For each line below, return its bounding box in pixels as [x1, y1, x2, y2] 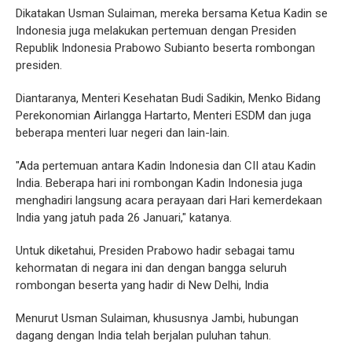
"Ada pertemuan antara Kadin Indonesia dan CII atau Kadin [16, 158, 316, 173]
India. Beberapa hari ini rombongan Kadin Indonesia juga [16, 175, 302, 190]
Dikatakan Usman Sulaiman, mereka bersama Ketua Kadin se [16, 5, 328, 20]
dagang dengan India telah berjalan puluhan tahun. [16, 328, 271, 343]
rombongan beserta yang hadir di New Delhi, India [16, 277, 269, 292]
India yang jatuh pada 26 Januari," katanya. [16, 210, 232, 225]
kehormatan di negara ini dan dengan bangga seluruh [16, 260, 287, 275]
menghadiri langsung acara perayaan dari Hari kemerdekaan [16, 192, 322, 207]
